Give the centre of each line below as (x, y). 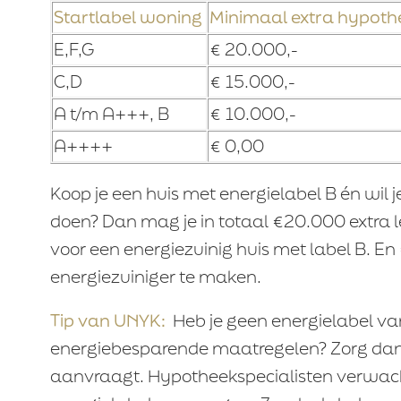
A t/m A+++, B (111, 114)
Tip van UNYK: (107, 320)
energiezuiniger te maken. (155, 277)
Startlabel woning (127, 17)
